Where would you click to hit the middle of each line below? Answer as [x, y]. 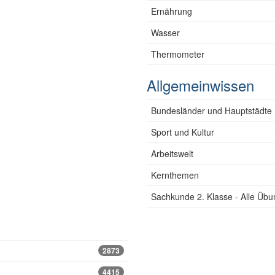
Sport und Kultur [183, 132]
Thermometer [178, 54]
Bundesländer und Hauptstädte [211, 110]
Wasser [165, 33]
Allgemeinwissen [200, 85]
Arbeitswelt [172, 153]
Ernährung [172, 11]
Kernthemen [175, 175]
